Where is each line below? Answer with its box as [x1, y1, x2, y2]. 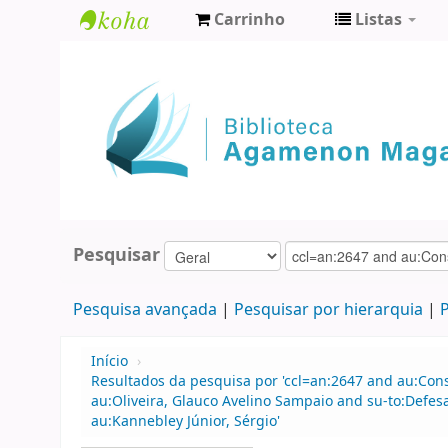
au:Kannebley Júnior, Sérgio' [91, 411, 280, 433]
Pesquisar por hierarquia [233, 298, 423, 323]
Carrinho [214, 8, 285, 32]
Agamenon [80, 75, 189, 104]
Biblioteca [80, 42, 179, 71]
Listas [355, 8, 402, 32]
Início [91, 351, 128, 373]
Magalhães [80, 108, 189, 137]
